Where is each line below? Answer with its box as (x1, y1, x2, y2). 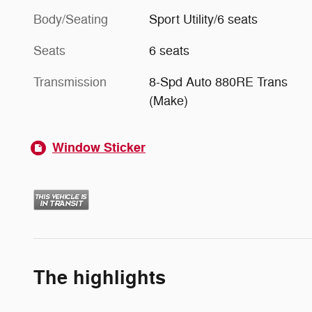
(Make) (149, 93, 189, 109)
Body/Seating (33, 11, 108, 27)
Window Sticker (52, 139, 146, 156)
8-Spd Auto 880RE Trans (149, 74, 288, 90)
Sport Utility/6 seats (149, 11, 258, 27)
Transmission (33, 74, 107, 90)
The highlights (33, 265, 166, 290)
